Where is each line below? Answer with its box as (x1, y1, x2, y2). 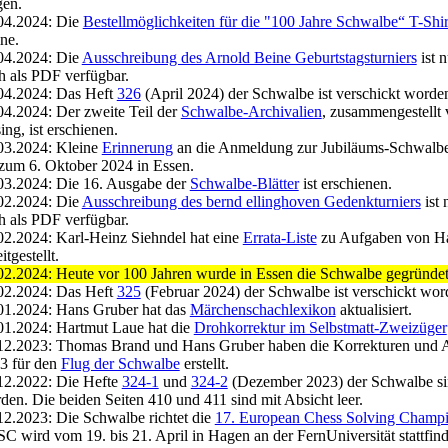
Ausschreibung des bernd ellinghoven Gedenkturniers (81, 193, 421, 210)
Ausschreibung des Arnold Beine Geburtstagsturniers (81, 49, 417, 66)
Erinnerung (101, 139, 173, 156)
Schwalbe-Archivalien (180, 103, 322, 120)
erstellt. (179, 355, 229, 372)
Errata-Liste (242, 229, 317, 246)
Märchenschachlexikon (189, 301, 336, 318)
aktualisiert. (335, 301, 412, 318)
